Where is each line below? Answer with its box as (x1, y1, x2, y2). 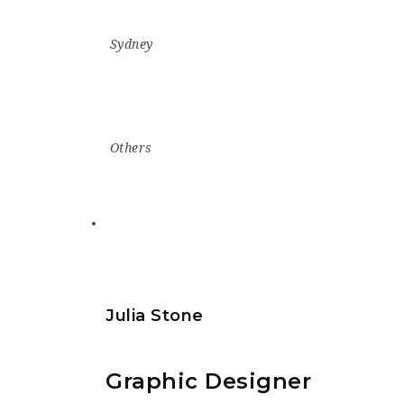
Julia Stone (106, 306, 204, 326)
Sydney (109, 36, 153, 51)
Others (109, 140, 152, 155)
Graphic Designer (106, 368, 311, 395)
